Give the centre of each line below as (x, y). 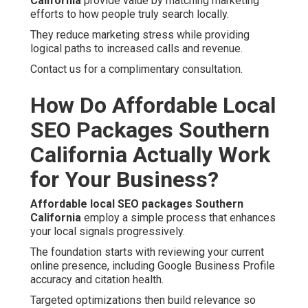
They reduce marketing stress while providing (140, 35)
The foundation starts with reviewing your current (147, 252)
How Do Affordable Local (153, 106)
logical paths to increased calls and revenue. (136, 49)
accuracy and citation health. (97, 280)
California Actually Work (150, 155)
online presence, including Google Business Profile (153, 266)
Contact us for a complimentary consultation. (136, 69)
